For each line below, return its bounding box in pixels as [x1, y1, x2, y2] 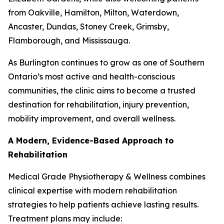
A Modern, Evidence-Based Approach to [8, 135, 174, 145]
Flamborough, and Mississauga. [8, 35, 130, 45]
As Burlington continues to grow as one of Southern [8, 57, 204, 67]
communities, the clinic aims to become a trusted [8, 85, 195, 95]
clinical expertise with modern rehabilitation [8, 185, 177, 195]
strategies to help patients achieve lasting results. [8, 199, 198, 209]
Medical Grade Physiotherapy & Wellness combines [8, 171, 205, 181]
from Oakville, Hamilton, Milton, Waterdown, [8, 7, 179, 17]
